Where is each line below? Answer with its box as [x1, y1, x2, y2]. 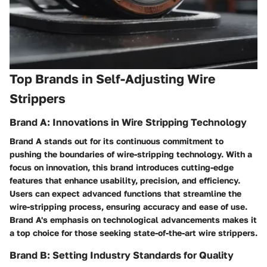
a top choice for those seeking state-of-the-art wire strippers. [10, 228, 257, 238]
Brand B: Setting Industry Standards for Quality [10, 249, 234, 262]
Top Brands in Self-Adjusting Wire [10, 71, 215, 87]
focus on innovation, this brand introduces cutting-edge [10, 162, 234, 173]
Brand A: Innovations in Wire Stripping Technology [10, 116, 247, 128]
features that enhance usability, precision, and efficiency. [10, 175, 240, 186]
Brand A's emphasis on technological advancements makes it [10, 215, 257, 225]
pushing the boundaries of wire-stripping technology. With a [10, 149, 252, 160]
